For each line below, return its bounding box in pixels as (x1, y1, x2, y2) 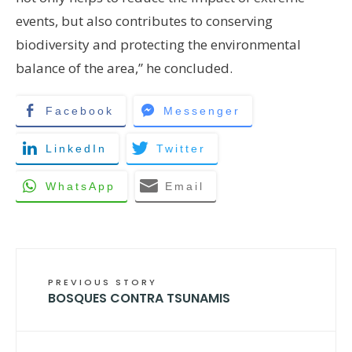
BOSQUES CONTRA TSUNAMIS (48, 288, 230, 307)
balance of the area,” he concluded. (16, 58, 236, 77)
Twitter (156, 141, 206, 155)
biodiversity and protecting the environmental (16, 35, 301, 53)
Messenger (163, 104, 240, 117)
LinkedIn (46, 141, 107, 155)
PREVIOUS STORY (48, 275, 157, 288)
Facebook (46, 104, 114, 117)
